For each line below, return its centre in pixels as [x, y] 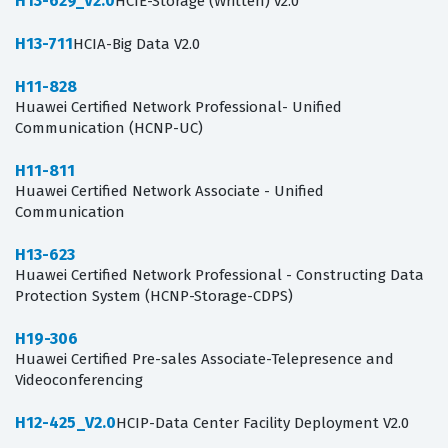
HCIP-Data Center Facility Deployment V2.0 [262, 423]
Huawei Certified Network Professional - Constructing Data [219, 275]
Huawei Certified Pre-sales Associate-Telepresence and [204, 359]
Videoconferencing [79, 380]
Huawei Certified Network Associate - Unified [169, 191]
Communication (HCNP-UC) [109, 128]
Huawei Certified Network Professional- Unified [178, 107]
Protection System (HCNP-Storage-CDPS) [154, 296]
